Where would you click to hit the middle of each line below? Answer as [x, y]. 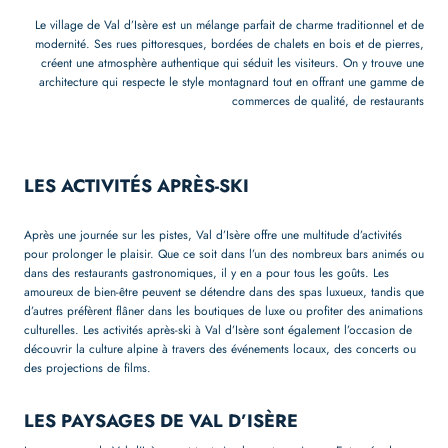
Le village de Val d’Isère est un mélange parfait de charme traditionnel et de [229, 24]
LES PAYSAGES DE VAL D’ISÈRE [161, 420]
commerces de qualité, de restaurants [328, 100]
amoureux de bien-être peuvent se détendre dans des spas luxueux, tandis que [224, 291]
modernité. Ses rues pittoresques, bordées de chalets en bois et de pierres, [229, 43]
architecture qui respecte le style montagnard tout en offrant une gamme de [231, 81]
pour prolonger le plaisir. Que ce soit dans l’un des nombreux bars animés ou [224, 253]
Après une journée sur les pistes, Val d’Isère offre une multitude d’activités [213, 234]
